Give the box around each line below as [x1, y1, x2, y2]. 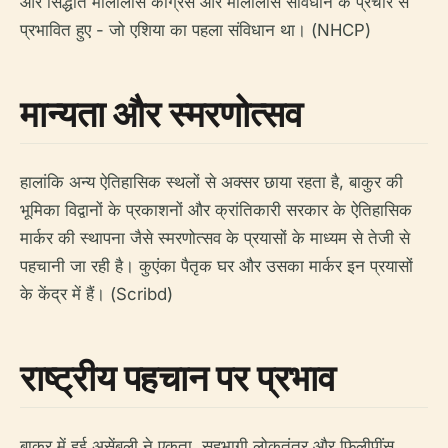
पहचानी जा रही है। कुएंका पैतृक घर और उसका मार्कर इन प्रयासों [20, 256, 413, 276]
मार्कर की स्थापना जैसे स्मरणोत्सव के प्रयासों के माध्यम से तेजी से [20, 228, 410, 248]
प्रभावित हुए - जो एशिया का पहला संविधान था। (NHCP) [20, 20, 371, 40]
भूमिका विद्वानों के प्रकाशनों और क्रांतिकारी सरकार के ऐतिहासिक [20, 200, 412, 220]
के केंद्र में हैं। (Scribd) [20, 284, 173, 304]
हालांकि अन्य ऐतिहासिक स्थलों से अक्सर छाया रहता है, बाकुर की [20, 172, 403, 192]
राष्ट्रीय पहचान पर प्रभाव [20, 353, 336, 402]
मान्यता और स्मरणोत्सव [20, 89, 303, 138]
